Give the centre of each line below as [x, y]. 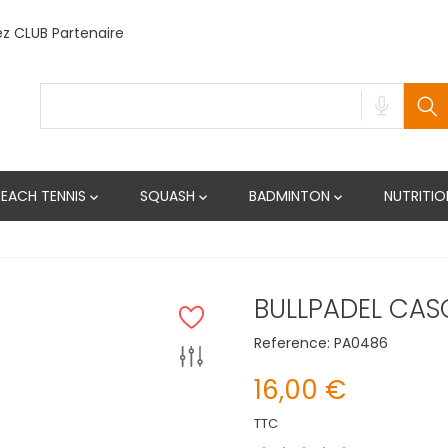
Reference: [292, 342]
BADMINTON [289, 196]
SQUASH [167, 196]
